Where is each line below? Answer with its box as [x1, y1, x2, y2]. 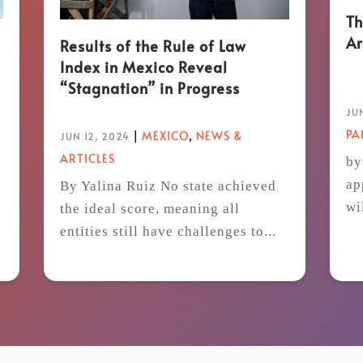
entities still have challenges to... [59, 223, 276, 239]
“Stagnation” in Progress [59, 77, 240, 98]
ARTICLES [59, 150, 115, 166]
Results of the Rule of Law [59, 35, 246, 56]
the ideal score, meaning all [59, 200, 240, 216]
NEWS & [195, 127, 242, 143]
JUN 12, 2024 [59, 129, 130, 143]
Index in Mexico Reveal [59, 56, 228, 77]
